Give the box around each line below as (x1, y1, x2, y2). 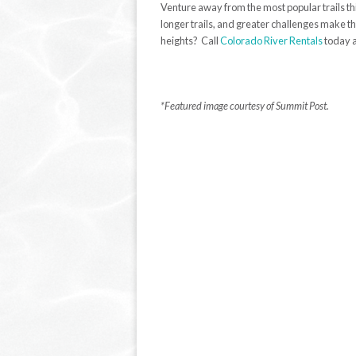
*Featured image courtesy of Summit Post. (161, 99, 329, 113)
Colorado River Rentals (220, 34, 323, 48)
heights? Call (161, 34, 220, 48)
